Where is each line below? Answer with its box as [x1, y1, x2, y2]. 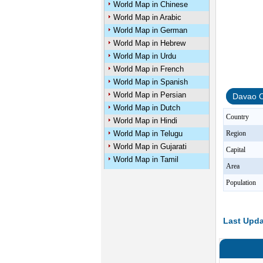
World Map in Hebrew [113, 39, 186, 48]
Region [226, 129, 247, 137]
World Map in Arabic [113, 13, 181, 22]
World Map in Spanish [113, 77, 188, 86]
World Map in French [113, 65, 184, 73]
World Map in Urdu [113, 52, 176, 60]
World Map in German [113, 26, 187, 35]
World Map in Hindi [113, 116, 177, 125]
